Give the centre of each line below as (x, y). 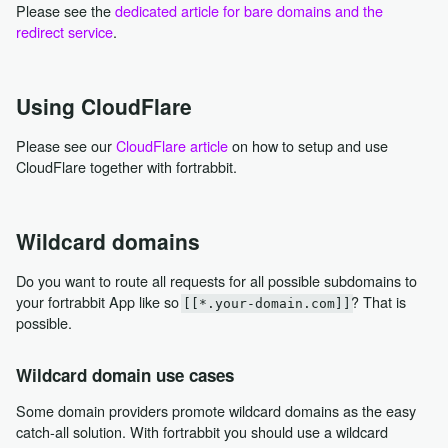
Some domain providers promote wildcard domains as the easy (215, 411)
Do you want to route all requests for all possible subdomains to (216, 281)
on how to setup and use (307, 145)
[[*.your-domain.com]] (266, 304)
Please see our (65, 145)
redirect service (64, 31)
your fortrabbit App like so (99, 302)
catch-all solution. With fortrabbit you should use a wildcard (201, 432)
